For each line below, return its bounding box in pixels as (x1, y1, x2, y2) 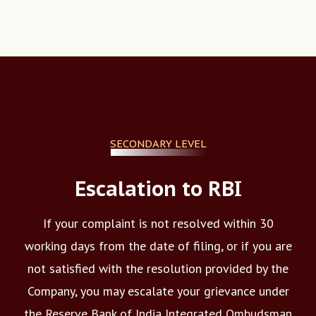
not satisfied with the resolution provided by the (28, 260, 288, 276)
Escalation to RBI (74, 175, 242, 202)
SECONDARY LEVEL (109, 136, 207, 150)
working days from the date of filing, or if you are (24, 237, 292, 254)
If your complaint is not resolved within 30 (42, 214, 274, 231)
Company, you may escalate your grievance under (27, 282, 289, 299)
